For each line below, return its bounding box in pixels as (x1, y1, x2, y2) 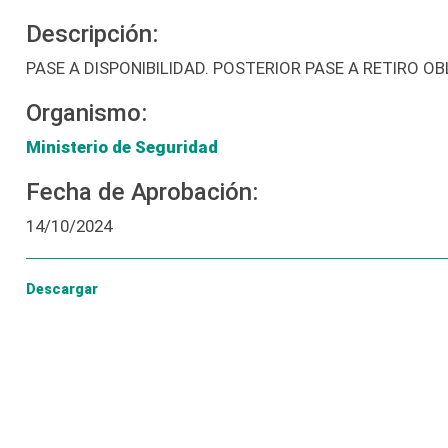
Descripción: (25, 20, 158, 48)
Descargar (25, 281, 98, 297)
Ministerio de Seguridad (25, 137, 218, 157)
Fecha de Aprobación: (25, 178, 258, 206)
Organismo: (25, 99, 147, 127)
